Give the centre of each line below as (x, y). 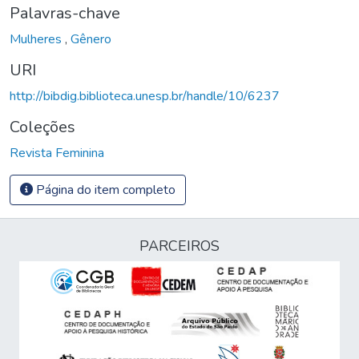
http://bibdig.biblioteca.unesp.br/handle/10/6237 (145, 96)
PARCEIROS (179, 246)
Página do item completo (104, 190)
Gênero (91, 39)
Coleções (42, 127)
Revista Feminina (57, 153)
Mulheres (37, 39)
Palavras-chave (65, 13)
